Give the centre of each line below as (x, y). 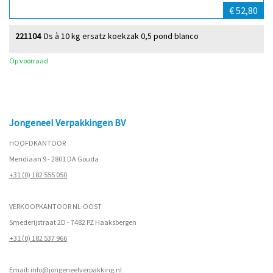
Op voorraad (29, 60)
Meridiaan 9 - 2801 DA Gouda (54, 158)
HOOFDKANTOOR (37, 143)
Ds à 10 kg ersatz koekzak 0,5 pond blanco (121, 36)
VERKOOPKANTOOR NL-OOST (55, 206)
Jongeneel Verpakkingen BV (67, 122)
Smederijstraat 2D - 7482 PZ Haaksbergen (73, 222)
